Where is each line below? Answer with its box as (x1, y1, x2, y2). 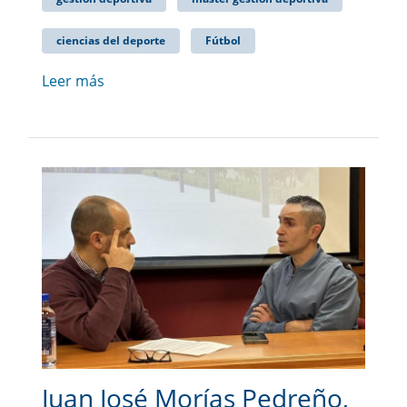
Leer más (42, 70, 104, 91)
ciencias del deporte (56, 32, 165, 48)
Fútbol (205, 32, 241, 48)
